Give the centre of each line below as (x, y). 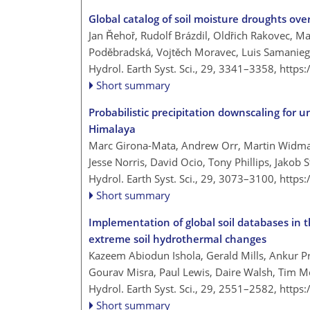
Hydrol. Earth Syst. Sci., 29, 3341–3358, (184, 68)
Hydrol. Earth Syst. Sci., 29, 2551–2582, (184, 288)
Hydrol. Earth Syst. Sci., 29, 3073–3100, (184, 178)
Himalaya (112, 128)
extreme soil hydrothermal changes (177, 238)
